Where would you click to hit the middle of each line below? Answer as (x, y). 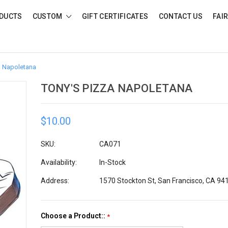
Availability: (59, 162)
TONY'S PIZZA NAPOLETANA (117, 88)
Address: (55, 180)
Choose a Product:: (74, 216)
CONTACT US (180, 16)
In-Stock (112, 162)
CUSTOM (48, 16)
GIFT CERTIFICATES (115, 16)
